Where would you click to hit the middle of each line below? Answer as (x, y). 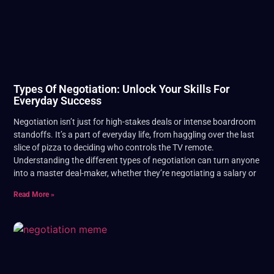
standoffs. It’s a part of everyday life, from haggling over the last (134, 135)
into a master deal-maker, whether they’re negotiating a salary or (135, 173)
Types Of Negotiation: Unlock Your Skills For (121, 89)
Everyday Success (57, 101)
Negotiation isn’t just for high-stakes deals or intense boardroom (135, 122)
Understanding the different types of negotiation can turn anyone (136, 161)
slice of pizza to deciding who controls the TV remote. (114, 148)
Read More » (34, 195)
